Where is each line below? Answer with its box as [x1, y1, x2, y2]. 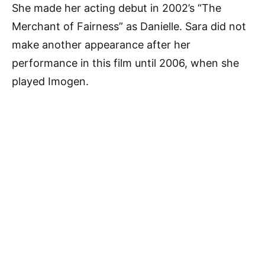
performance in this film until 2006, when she [12, 57, 239, 70]
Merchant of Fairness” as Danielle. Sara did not [12, 20, 246, 33]
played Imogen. [12, 75, 89, 88]
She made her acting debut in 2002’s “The [12, 2, 221, 15]
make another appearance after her [12, 38, 190, 51]
